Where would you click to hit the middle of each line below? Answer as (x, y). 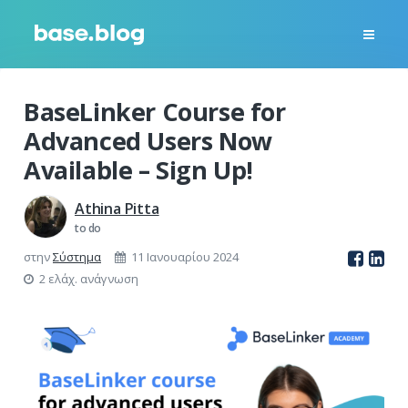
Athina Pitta (117, 208)
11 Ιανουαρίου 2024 (185, 257)
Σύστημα (77, 257)
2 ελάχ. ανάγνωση (86, 279)
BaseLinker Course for (155, 112)
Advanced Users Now (148, 141)
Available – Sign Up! (139, 170)
